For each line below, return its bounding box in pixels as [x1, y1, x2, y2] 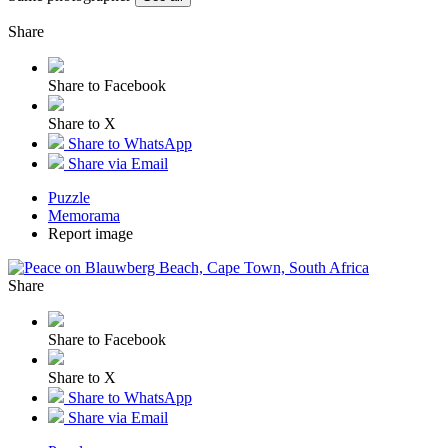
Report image [48, 224, 133, 242]
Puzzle [48, 188, 90, 206]
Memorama [48, 206, 120, 224]
